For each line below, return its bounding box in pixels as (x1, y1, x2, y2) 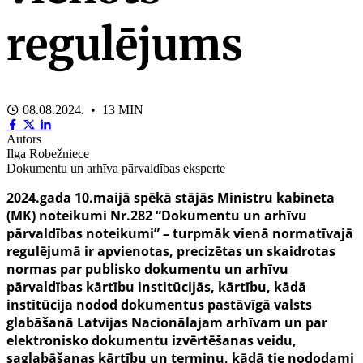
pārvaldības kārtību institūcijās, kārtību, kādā (6, 277, 306, 296)
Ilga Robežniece (6, 146, 89, 160)
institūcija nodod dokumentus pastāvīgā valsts (6, 295, 312, 314)
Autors (6, 131, 41, 146)
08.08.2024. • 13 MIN (19, 102, 143, 117)
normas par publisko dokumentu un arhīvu (6, 259, 288, 278)
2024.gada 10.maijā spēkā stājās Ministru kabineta (6, 188, 335, 207)
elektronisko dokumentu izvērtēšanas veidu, (6, 331, 297, 349)
